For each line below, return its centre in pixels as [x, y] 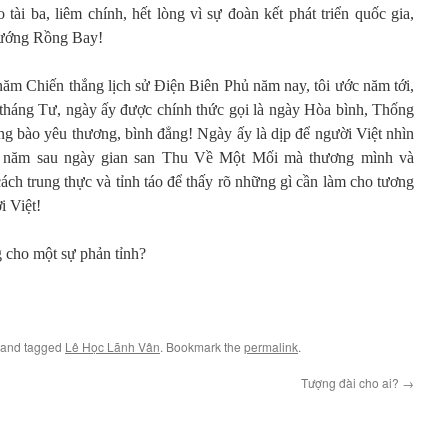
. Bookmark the [202, 346]
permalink [271, 346]
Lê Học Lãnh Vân [112, 346]
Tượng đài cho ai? [351, 382]
